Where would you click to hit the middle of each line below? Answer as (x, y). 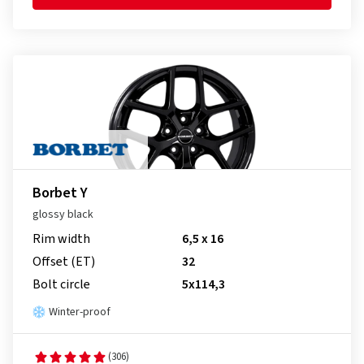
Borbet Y (60, 193)
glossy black (63, 214)
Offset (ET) (64, 262)
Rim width (61, 239)
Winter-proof (80, 312)
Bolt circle (61, 284)
